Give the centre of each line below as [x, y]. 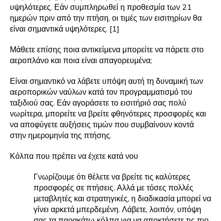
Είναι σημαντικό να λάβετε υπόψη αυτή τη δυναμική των [107, 82]
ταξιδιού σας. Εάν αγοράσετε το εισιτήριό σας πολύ [98, 103]
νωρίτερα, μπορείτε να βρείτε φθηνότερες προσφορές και [108, 114]
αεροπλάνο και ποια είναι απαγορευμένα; [81, 61]
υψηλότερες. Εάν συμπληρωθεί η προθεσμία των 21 [101, 8]
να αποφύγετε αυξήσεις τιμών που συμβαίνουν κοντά [102, 125]
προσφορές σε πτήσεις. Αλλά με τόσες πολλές [113, 188]
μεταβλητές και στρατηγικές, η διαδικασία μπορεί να [122, 199]
